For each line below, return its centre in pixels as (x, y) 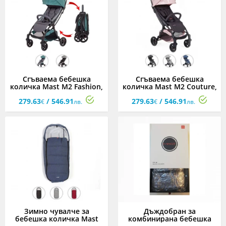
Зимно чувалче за (56, 211)
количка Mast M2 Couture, (169, 87)
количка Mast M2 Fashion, (56, 87)
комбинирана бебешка (169, 219)
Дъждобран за (169, 211)
